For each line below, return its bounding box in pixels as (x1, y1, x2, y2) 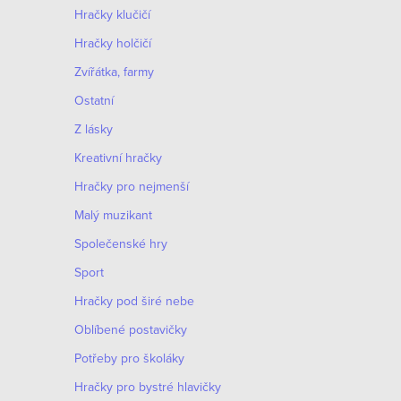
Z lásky (74, 120, 113, 138)
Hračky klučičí (74, 5, 150, 23)
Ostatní (74, 91, 114, 109)
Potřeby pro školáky (74, 349, 184, 367)
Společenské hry (74, 235, 167, 252)
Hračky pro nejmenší (74, 177, 189, 195)
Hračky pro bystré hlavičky (74, 378, 221, 396)
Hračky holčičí (74, 34, 151, 52)
